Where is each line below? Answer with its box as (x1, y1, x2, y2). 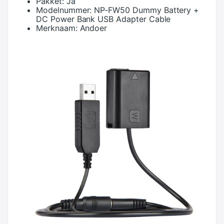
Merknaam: (36, 23, 77, 33)
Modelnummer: (36, 5, 92, 15)
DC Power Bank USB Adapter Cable (36, 14, 171, 24)
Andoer (79, 23, 107, 33)
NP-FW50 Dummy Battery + (94, 5, 199, 15)
